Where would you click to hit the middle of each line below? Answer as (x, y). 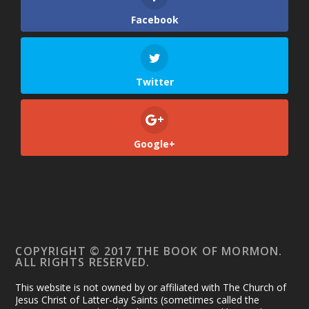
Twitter (154, 81)
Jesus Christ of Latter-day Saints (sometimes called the (138, 299)
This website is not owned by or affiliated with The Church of (151, 287)
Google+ (155, 143)
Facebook (154, 20)
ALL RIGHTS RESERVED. (83, 262)
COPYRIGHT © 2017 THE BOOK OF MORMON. (149, 251)
